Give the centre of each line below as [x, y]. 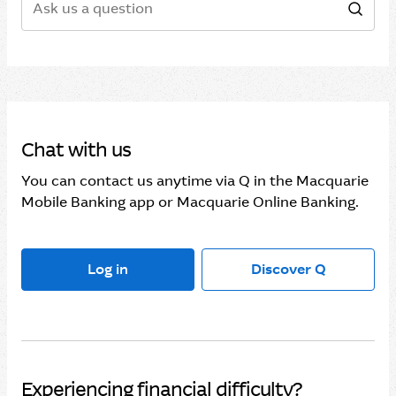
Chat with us [76, 150]
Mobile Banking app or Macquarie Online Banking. [190, 202]
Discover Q [288, 269]
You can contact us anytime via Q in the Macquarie [195, 181]
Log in [108, 269]
